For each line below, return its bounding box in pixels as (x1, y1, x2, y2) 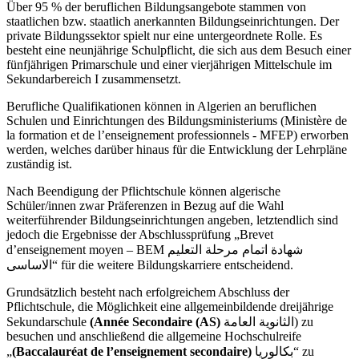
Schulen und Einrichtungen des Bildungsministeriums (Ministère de (6, 114, 347, 128)
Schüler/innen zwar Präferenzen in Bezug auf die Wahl (6, 199, 284, 213)
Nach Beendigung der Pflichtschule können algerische (6, 184, 280, 199)
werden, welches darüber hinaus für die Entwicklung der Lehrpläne (6, 143, 347, 157)
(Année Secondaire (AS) (87, 315, 224, 329)
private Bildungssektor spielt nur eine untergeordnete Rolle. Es (6, 29, 322, 43)
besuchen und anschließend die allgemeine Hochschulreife (6, 329, 301, 344)
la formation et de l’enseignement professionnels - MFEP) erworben (6, 128, 349, 143)
